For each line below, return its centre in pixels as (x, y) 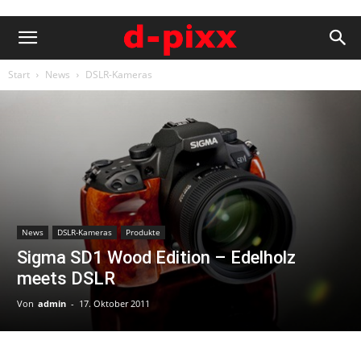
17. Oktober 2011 (114, 303)
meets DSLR (66, 278)
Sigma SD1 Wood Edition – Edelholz (156, 257)
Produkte (143, 232)
